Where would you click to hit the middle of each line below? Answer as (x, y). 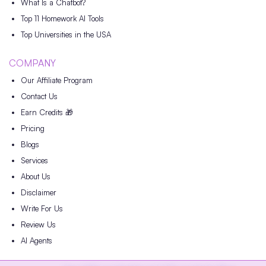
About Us (36, 177)
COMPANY (32, 63)
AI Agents (37, 241)
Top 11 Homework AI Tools (62, 19)
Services (34, 161)
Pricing (33, 129)
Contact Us (39, 96)
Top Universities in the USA (66, 35)
